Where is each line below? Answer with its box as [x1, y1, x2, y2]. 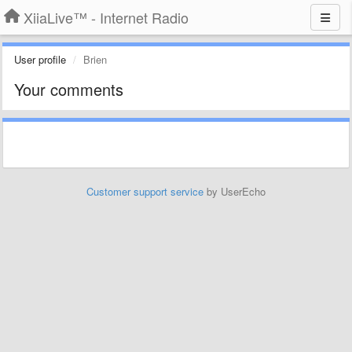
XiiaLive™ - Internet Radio [24, 7, 189, 27]
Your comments [14, 78, 123, 101]
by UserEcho [203, 184, 266, 199]
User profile [14, 52, 66, 67]
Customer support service [86, 184, 203, 199]
